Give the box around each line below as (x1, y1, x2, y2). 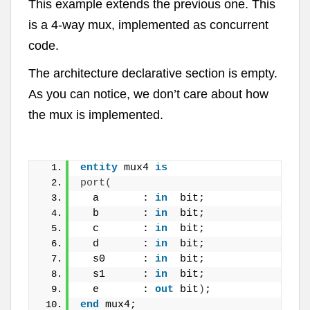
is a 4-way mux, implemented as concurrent (28, 18, 268, 33)
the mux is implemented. (28, 108, 163, 122)
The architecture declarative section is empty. (28, 66, 277, 81)
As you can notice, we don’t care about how (28, 87, 268, 102)
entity (80, 162, 118, 174)
